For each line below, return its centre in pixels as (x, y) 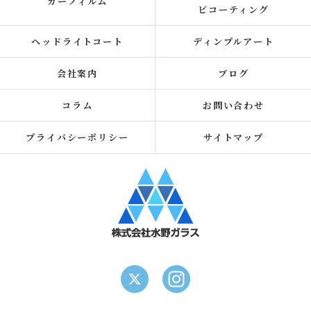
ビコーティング (234, 9)
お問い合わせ (234, 105)
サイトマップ (234, 137)
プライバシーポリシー (77, 137)
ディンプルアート (234, 41)
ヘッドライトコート (77, 41)
